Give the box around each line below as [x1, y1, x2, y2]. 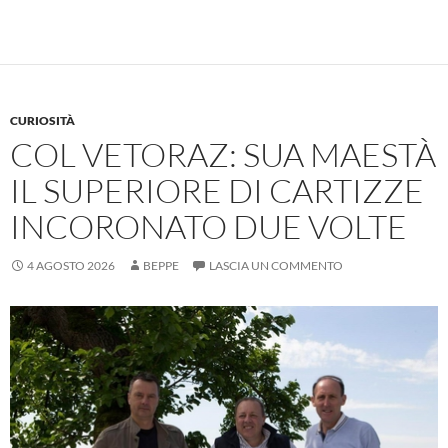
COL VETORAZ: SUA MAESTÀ [10, 134, 436, 176]
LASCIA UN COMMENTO [209, 258, 343, 274]
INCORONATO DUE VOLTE [10, 206, 407, 248]
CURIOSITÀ [10, 113, 75, 129]
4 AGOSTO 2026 [27, 258, 115, 274]
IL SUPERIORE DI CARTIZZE [10, 170, 424, 212]
